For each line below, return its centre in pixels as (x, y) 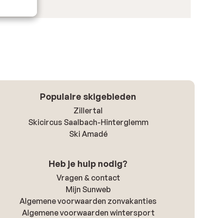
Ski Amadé (88, 134)
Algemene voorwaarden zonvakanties (88, 201)
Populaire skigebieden (88, 96)
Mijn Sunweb (88, 189)
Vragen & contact (88, 177)
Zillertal (88, 110)
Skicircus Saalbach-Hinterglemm (88, 122)
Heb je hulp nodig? (88, 163)
